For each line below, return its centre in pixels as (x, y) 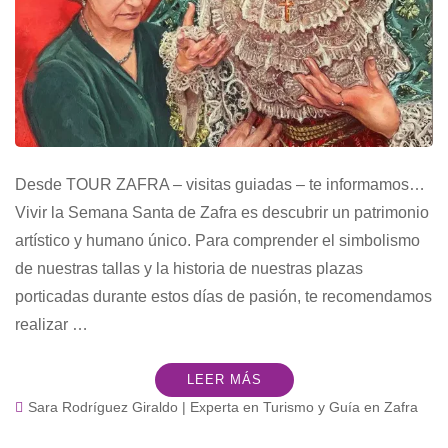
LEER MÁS (224, 380)
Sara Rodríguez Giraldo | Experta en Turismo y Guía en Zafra (223, 407)
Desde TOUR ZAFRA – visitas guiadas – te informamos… (220, 185)
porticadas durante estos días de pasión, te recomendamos (223, 297)
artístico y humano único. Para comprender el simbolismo (217, 241)
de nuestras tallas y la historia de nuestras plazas (189, 269)
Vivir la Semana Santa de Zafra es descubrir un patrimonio (222, 213)
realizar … (51, 325)
